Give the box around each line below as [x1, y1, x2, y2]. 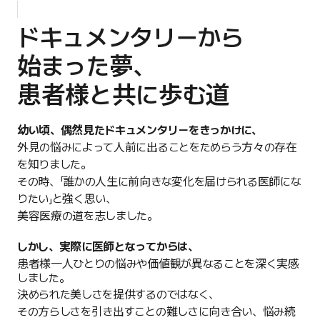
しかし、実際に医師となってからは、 [17, 240, 199, 254]
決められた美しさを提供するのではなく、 [17, 288, 219, 302]
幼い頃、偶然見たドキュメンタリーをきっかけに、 [17, 124, 262, 138]
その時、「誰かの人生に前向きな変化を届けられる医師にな [17, 175, 301, 189]
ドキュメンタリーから [17, 24, 244, 53]
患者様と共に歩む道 [17, 81, 230, 110]
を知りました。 [17, 158, 91, 172]
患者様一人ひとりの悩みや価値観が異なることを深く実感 [17, 257, 299, 271]
